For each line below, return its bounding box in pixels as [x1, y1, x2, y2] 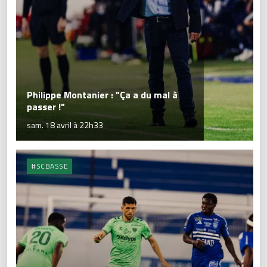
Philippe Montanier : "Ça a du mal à [27, 88, 178, 103]
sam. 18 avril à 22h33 [27, 119, 103, 132]
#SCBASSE [31, 160, 68, 172]
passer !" [27, 100, 65, 114]
